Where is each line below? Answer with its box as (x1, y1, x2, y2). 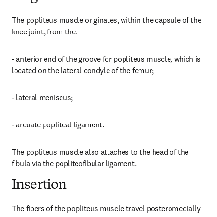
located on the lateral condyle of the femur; (12, 65, 154, 75)
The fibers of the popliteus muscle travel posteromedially (12, 203, 201, 213)
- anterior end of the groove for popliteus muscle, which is (12, 54, 201, 63)
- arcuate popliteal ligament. (12, 120, 104, 129)
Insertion (12, 179, 67, 192)
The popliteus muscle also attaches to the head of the (12, 147, 189, 156)
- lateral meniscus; (12, 93, 73, 102)
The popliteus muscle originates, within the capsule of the (12, 15, 201, 25)
